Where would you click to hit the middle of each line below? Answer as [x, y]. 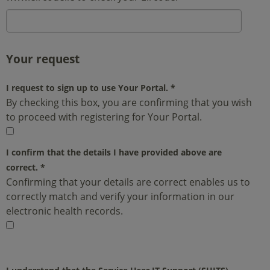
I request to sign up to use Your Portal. [88, 88]
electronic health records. [64, 211]
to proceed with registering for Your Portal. [104, 117]
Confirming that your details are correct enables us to [128, 182]
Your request [43, 59]
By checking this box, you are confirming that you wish [129, 103]
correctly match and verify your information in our [120, 197]
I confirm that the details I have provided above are [114, 152]
